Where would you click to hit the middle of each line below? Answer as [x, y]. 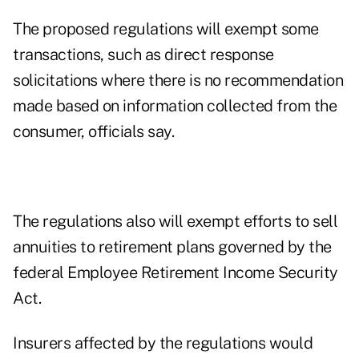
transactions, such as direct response [143, 55]
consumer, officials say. [93, 132]
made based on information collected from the [175, 106]
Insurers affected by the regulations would [163, 343]
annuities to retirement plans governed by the [172, 247]
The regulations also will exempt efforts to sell [175, 222]
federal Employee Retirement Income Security [175, 273]
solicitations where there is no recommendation [178, 81]
